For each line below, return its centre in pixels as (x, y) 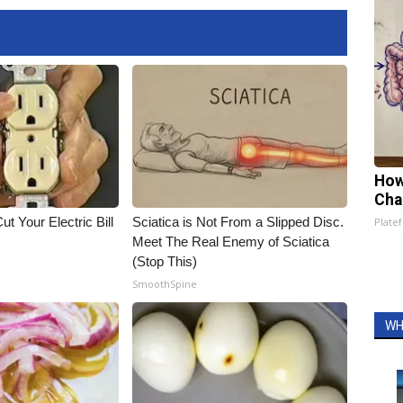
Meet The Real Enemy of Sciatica (231, 242)
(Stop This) (165, 261)
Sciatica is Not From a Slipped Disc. (238, 222)
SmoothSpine (165, 284)
